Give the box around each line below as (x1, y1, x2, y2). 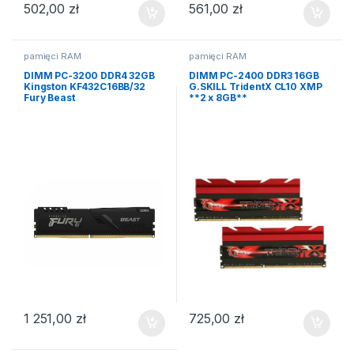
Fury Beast (23, 92, 75, 104)
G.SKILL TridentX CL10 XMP (188, 81, 322, 93)
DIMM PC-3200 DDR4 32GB (23, 70, 155, 82)
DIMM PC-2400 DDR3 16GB (188, 70, 319, 82)
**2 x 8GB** (188, 92, 247, 104)
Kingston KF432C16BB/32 (23, 81, 145, 93)
